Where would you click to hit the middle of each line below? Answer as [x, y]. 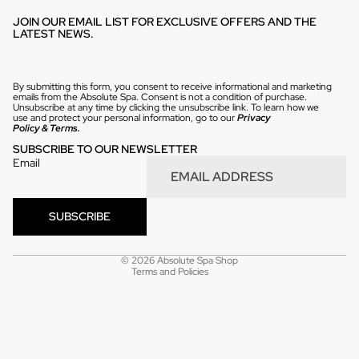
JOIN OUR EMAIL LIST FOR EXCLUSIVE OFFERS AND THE [165, 22]
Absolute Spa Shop [198, 260]
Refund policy [126, 198]
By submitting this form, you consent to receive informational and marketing [172, 86]
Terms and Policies [170, 271]
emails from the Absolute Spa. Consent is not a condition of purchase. [160, 97]
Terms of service [131, 243]
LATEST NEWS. [53, 34]
